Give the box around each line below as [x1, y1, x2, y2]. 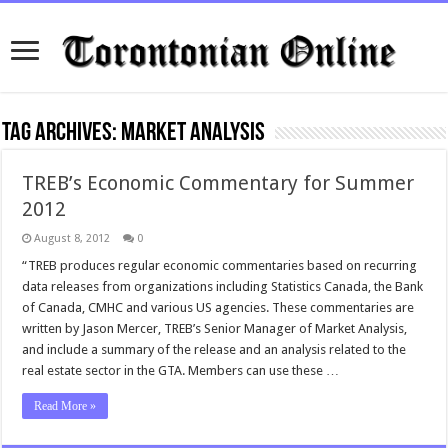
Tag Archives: [2, 120, 122, 147]
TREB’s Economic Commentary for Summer [22, 171, 415, 195]
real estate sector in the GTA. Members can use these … [22, 363, 340, 378]
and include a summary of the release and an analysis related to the [22, 342, 407, 357]
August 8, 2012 [34, 232, 111, 245]
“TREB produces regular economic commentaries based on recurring [22, 258, 418, 273]
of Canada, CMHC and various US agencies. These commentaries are [22, 300, 415, 315]
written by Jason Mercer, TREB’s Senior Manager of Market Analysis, [22, 321, 408, 336]
